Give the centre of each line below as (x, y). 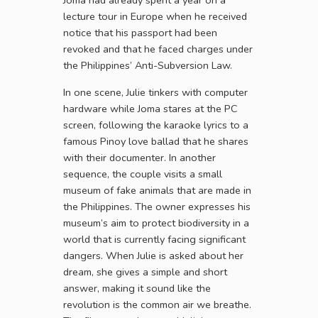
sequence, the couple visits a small (143, 174)
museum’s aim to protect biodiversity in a (156, 223)
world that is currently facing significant (154, 240)
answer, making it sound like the (137, 289)
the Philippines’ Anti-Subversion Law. (148, 66)
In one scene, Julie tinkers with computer (155, 93)
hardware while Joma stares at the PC (150, 109)
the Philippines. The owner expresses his (157, 207)
